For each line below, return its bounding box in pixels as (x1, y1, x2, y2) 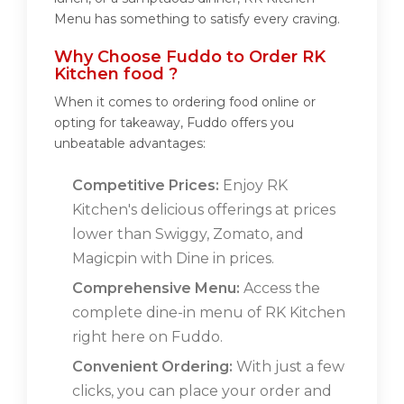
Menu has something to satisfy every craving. (54, 11, 340, 28)
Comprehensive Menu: (72, 280, 240, 298)
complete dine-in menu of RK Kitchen (72, 304, 345, 322)
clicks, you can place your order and (72, 382, 332, 400)
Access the (240, 280, 320, 298)
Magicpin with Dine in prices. (72, 250, 274, 268)
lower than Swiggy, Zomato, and (72, 225, 304, 243)
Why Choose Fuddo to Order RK (54, 47, 326, 68)
